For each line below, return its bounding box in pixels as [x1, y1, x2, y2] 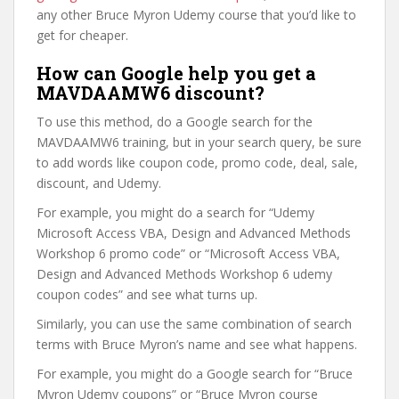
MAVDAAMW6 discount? [37, 81, 265, 104]
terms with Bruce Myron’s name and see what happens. [37, 336, 357, 353]
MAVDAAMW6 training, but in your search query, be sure [37, 134, 362, 151]
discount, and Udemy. [37, 175, 161, 191]
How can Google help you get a [37, 61, 316, 85]
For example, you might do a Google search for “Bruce [37, 365, 353, 382]
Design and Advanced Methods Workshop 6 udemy [37, 265, 332, 282]
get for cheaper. [37, 27, 128, 44]
